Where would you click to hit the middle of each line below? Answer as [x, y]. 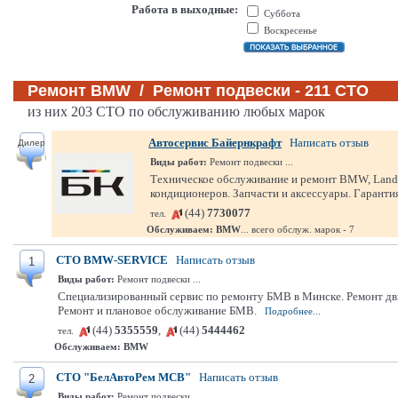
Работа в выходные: [185, 9]
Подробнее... [293, 311]
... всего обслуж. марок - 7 [298, 229]
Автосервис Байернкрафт [215, 143]
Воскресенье [289, 30]
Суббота [281, 13]
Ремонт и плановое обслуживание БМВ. [157, 310]
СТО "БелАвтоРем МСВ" [123, 377]
